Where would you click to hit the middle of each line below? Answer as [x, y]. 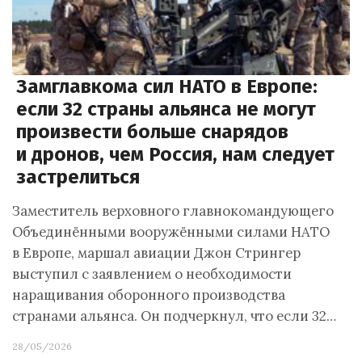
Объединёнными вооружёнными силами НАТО [171, 232]
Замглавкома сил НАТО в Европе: [167, 86]
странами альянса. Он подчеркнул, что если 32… [174, 316]
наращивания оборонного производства [149, 295]
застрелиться [78, 177]
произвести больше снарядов [152, 132]
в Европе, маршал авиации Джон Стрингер [156, 253]
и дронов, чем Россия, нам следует [175, 154]
